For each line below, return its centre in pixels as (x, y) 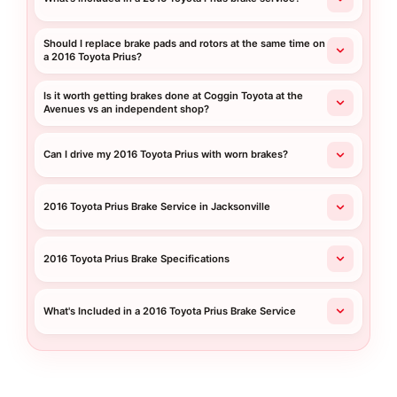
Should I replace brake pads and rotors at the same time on (185, 44)
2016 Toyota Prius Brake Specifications (137, 258)
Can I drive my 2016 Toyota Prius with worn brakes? (166, 155)
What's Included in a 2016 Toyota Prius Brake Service (170, 311)
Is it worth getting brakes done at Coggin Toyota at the (174, 96)
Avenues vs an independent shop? (127, 109)
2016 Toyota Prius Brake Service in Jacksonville (157, 207)
